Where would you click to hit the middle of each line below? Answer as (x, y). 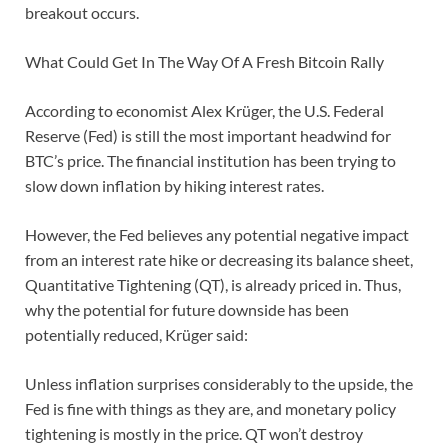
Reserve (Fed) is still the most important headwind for (208, 136)
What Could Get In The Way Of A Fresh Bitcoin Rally (204, 62)
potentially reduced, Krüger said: (136, 335)
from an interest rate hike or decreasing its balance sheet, (219, 260)
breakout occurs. (82, 13)
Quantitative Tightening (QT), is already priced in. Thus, (213, 285)
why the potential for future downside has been (187, 310)
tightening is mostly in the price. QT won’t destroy (194, 434)
